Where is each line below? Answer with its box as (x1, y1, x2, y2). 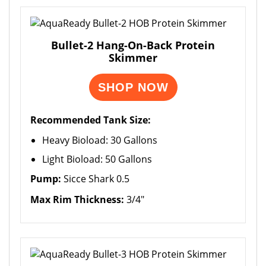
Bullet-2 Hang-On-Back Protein (51, 38, 215, 52)
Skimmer (109, 50, 157, 65)
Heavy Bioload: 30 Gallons (42, 134, 157, 147)
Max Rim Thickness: (30, 193, 124, 206)
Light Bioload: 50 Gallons (42, 153, 152, 166)
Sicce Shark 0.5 (61, 172, 129, 185)
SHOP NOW (97, 81, 169, 94)
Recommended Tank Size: (30, 113, 151, 126)
